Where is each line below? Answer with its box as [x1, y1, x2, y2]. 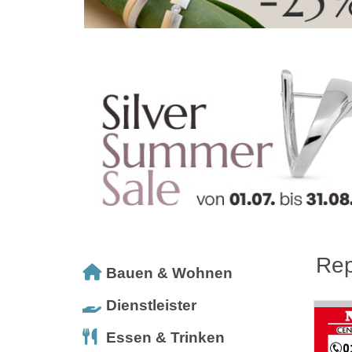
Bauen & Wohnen [106, 264, 233, 281]
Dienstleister [106, 296, 196, 313]
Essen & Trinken [106, 328, 225, 346]
